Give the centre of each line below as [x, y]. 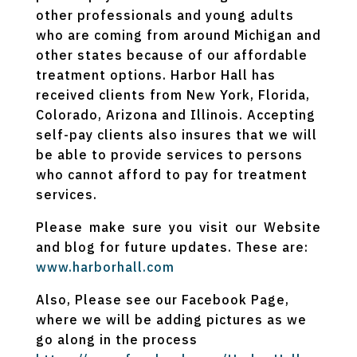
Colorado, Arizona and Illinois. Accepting [175, 114]
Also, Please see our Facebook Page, [162, 299]
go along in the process [116, 339]
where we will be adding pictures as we [171, 319]
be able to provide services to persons [169, 154]
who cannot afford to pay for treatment [171, 174]
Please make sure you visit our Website [178, 227]
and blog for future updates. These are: [172, 247]
